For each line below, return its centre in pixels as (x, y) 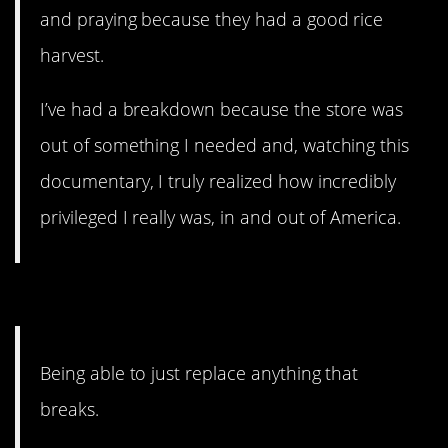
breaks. (69, 408)
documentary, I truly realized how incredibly (218, 181)
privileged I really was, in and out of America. (221, 217)
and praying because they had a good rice (212, 18)
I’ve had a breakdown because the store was (222, 109)
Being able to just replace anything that (199, 372)
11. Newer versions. (156, 300)
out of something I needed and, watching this (225, 145)
